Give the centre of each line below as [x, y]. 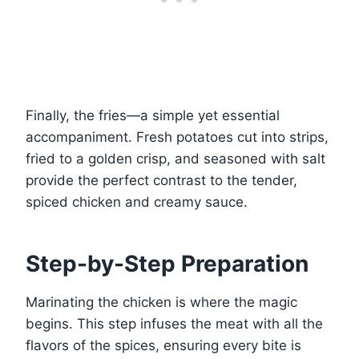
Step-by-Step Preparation [167, 264]
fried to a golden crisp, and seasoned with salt [175, 159]
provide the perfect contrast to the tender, [161, 181]
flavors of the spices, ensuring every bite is [163, 346]
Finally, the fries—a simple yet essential [153, 116]
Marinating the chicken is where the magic [161, 303]
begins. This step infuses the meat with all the [174, 324]
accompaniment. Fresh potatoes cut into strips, [177, 137]
